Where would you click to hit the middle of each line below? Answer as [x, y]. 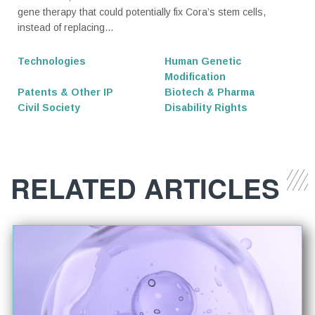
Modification [195, 77]
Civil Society [49, 108]
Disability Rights [206, 108]
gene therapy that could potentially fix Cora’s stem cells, [142, 12]
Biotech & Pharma [210, 92]
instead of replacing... [65, 28]
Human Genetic [203, 62]
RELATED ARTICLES [145, 188]
